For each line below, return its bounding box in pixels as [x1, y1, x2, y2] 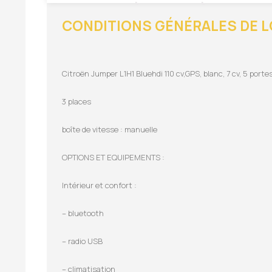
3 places [62, 95, 91, 107]
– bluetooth [62, 207, 104, 219]
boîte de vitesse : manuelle [62, 123, 157, 135]
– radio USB [62, 235, 103, 246]
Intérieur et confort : [62, 179, 137, 191]
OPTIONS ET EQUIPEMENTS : [62, 151, 165, 163]
